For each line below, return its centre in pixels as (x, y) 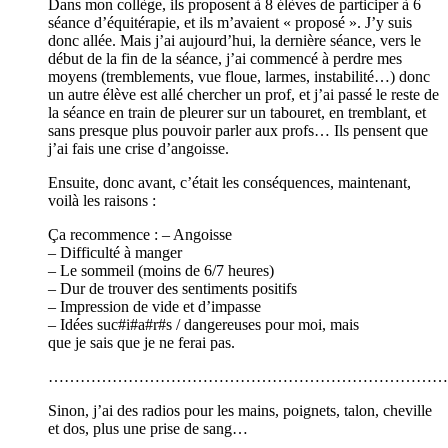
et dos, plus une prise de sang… (148, 428)
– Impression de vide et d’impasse (154, 306)
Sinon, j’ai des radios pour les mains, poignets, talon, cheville (240, 410)
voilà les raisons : (102, 200)
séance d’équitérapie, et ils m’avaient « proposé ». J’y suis (230, 22)
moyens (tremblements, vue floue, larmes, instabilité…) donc (239, 76)
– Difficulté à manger (115, 252)
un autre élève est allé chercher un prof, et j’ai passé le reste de (243, 94)
